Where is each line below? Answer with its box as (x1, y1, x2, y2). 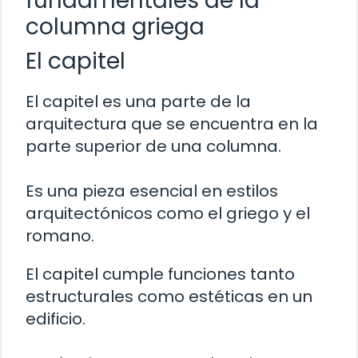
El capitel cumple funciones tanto (26, 262, 295, 285)
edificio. (26, 307, 86, 330)
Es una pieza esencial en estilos (26, 179, 278, 202)
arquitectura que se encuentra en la (26, 112, 318, 135)
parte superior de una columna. (26, 134, 281, 157)
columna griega (26, 10, 205, 42)
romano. (26, 224, 94, 247)
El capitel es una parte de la (26, 89, 251, 113)
